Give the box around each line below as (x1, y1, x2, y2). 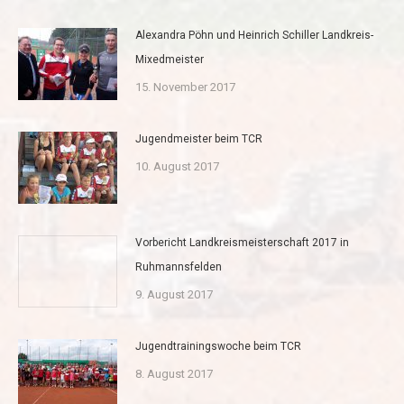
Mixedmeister (135, 53, 204, 67)
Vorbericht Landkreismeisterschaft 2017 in (135, 236, 349, 250)
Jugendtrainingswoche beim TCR (135, 340, 301, 353)
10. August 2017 (135, 160, 219, 174)
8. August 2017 (135, 367, 213, 381)
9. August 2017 (135, 288, 213, 302)
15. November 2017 (135, 80, 235, 95)
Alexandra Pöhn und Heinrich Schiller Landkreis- (135, 29, 373, 42)
